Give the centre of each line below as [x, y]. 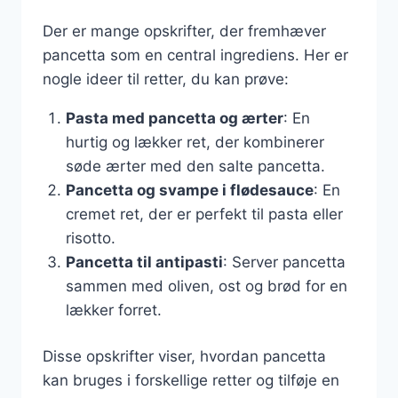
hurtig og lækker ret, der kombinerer [195, 142]
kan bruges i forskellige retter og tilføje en [191, 380]
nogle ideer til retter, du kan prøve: [166, 79]
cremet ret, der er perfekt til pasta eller [204, 214]
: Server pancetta [284, 262]
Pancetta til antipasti [144, 262]
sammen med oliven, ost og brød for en [206, 286]
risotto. [90, 238]
